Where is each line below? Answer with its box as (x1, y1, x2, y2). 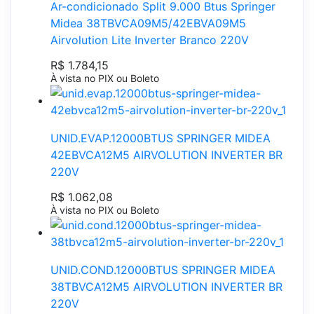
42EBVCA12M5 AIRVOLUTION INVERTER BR (50, 147, 282, 162)
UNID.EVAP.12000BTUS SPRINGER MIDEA (50, 130, 271, 145)
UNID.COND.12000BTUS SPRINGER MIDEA (50, 262, 275, 277)
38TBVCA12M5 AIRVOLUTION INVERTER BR (50, 279, 282, 294)
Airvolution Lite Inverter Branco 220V (50, 32, 249, 47)
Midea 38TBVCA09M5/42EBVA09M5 (50, 15, 246, 30)
